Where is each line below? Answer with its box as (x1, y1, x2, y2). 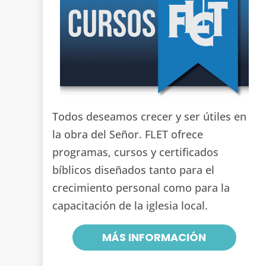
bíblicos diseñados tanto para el (52, 163, 214, 178)
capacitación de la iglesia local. (52, 198, 208, 213)
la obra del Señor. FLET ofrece (52, 127, 203, 142)
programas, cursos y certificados (52, 145, 218, 160)
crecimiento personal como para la (52, 180, 230, 195)
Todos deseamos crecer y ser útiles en (52, 109, 246, 124)
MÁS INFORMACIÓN (102, 229, 207, 245)
